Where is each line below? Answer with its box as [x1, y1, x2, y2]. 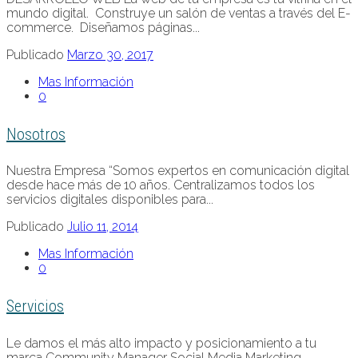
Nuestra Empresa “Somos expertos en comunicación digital [6, 163, 349, 179]
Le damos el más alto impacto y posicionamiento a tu [6, 335, 316, 351]
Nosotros [6, 124, 66, 144]
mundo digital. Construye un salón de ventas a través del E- [6, 6, 351, 22]
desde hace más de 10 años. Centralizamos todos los [6, 177, 315, 193]
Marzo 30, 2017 [67, 47, 153, 63]
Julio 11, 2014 [67, 219, 138, 235]
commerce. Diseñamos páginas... [6, 20, 200, 36]
